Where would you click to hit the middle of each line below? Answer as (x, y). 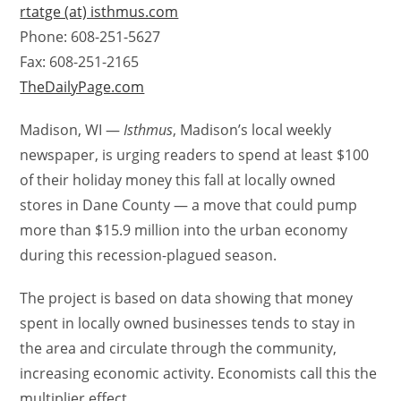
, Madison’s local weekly (252, 130)
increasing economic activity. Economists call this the (199, 373)
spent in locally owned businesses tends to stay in (188, 323)
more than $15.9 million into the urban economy (184, 230)
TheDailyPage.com (82, 87)
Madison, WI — (72, 130)
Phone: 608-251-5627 (90, 37)
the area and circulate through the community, (179, 348)
